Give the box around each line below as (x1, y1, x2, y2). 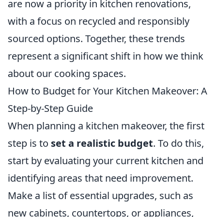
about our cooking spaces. (8, 67, 126, 80)
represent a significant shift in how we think (8, 49, 203, 63)
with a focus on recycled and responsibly (8, 15, 189, 28)
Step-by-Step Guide (8, 102, 93, 115)
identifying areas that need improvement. (8, 171, 193, 185)
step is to (8, 137, 51, 150)
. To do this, (153, 137, 204, 150)
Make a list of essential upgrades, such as (8, 189, 193, 202)
